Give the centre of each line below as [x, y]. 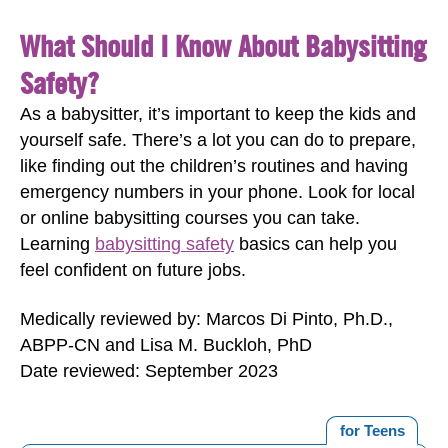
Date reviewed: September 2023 [149, 370]
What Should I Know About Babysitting [223, 45]
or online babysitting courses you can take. [190, 218]
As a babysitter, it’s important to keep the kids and [218, 114]
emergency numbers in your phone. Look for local [217, 192]
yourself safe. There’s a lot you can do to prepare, [218, 140]
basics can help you [315, 244]
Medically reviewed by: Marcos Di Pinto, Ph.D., [206, 318]
